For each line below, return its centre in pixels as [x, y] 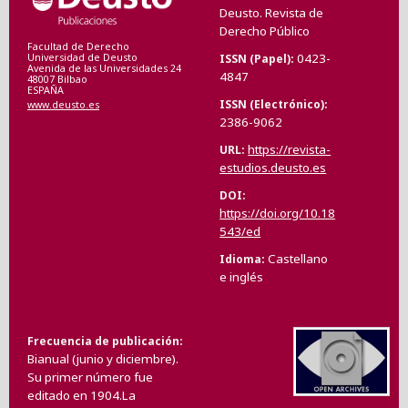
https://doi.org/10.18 [278, 213]
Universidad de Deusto [82, 58]
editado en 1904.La [82, 395]
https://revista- [290, 149]
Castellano [298, 258]
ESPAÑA [46, 91]
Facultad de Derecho [78, 47]
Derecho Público [265, 31]
